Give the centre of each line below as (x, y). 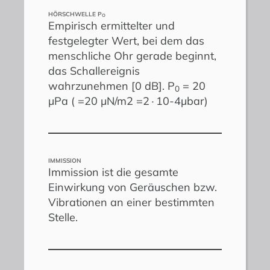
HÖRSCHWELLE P (75, 14)
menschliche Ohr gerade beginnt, (132, 55)
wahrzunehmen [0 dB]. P (111, 86)
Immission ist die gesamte (113, 172)
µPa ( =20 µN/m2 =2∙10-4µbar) (128, 101)
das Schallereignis (94, 71)
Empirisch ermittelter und (111, 25)
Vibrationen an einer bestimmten (131, 202)
